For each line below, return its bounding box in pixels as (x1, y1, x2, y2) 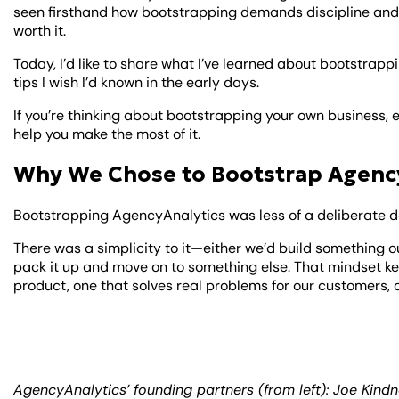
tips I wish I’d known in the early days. (13, 72, 264, 92)
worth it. (13, 20, 67, 40)
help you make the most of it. (13, 124, 201, 143)
